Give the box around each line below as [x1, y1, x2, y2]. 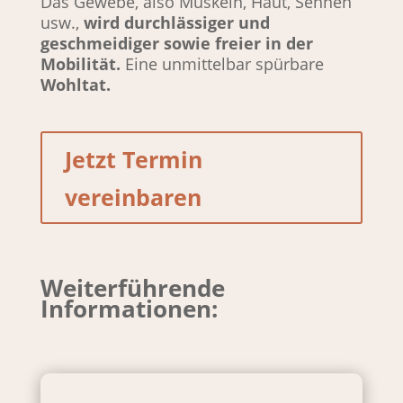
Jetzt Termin [64, 143, 202, 175]
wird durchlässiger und [83, 12, 270, 34]
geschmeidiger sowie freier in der [40, 32, 313, 55]
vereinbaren [64, 181, 201, 212]
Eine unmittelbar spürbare [124, 53, 324, 76]
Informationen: [40, 292, 218, 326]
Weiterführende [40, 272, 225, 305]
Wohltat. [40, 74, 111, 96]
